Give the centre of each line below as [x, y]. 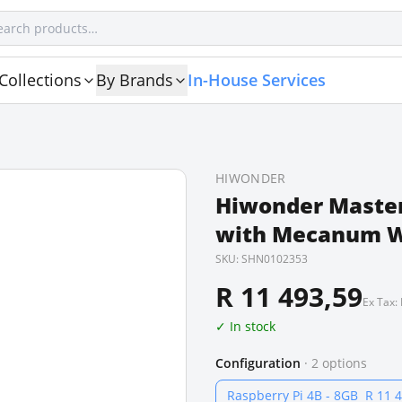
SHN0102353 [275, 259]
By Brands [135, 80]
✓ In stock [245, 326]
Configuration [258, 363]
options [343, 363]
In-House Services [257, 80]
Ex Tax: [381, 302]
